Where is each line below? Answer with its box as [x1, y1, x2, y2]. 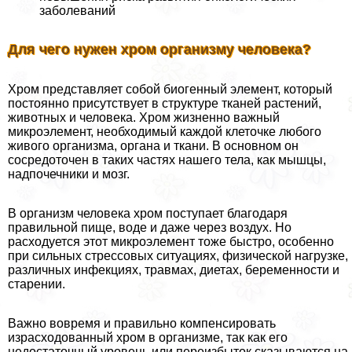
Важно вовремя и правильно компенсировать [8, 317, 276, 331]
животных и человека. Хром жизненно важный [8, 111, 280, 125]
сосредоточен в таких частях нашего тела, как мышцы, [8, 153, 326, 167]
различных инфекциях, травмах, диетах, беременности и [8, 263, 339, 277]
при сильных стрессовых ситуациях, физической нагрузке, [8, 249, 348, 263]
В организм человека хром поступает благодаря [8, 207, 288, 221]
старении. [8, 277, 65, 291]
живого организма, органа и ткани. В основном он [8, 139, 299, 153]
